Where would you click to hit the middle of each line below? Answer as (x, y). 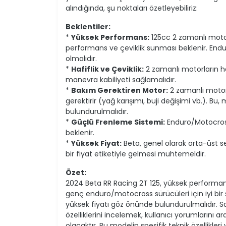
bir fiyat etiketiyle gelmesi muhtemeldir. (136, 154)
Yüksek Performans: (110, 37)
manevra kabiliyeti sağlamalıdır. (121, 79)
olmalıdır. (81, 58)
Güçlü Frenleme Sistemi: (118, 122)
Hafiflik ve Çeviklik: (107, 69)
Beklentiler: (88, 26)
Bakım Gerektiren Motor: (120, 90)
